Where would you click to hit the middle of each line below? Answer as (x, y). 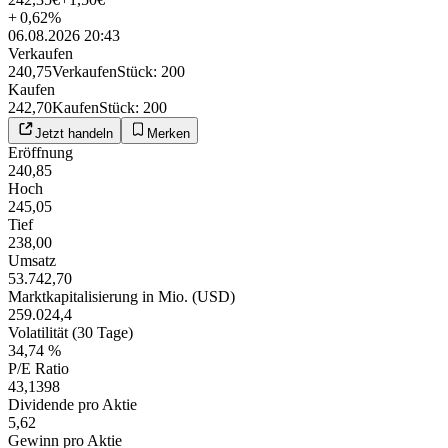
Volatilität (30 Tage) (70, 332)
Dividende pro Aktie (72, 404)
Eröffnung (40, 152)
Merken (168, 133)
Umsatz (32, 260)
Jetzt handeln (74, 133)
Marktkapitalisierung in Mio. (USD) (121, 296)
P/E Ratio (38, 368)
